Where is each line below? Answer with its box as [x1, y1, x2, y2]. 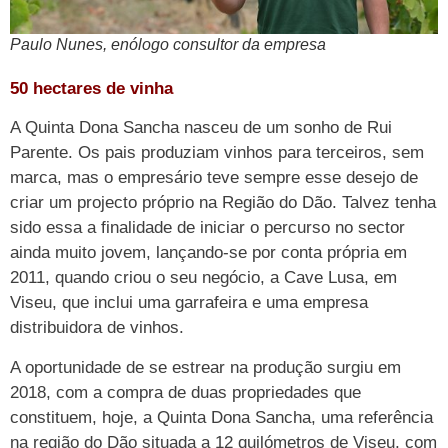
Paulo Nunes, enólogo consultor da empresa [10, 35, 326, 53]
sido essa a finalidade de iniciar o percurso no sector [10, 218, 405, 238]
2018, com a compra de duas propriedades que [10, 382, 361, 402]
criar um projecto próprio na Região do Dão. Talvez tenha [10, 193, 436, 213]
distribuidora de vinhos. [10, 318, 184, 338]
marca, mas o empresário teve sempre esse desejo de [10, 168, 418, 188]
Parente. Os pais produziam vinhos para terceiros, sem [10, 143, 424, 163]
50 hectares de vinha [10, 78, 173, 98]
